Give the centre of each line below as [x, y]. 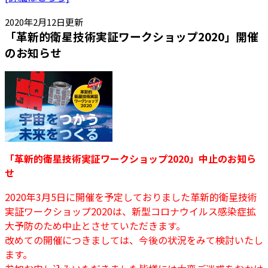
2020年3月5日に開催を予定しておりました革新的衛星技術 [131, 197]
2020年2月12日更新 [44, 22]
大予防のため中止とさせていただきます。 [95, 226]
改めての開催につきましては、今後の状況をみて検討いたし [134, 240]
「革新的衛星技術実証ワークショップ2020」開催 [132, 36]
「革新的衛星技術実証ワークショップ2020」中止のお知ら [130, 159]
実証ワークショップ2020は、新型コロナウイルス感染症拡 [130, 211]
